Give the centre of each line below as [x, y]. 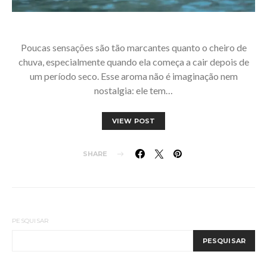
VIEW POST [133, 121]
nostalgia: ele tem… [133, 90]
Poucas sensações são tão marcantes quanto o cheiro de [133, 47]
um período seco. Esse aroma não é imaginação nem [133, 76]
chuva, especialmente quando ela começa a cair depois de [133, 62]
